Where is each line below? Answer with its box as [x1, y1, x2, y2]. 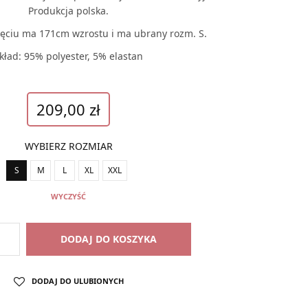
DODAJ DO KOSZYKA [60, 232, 157, 245]
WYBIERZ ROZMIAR [24, 140, 113, 153]
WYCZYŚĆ [51, 191, 86, 201]
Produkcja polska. [27, 4, 109, 17]
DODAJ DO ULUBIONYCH [31, 276, 124, 286]
